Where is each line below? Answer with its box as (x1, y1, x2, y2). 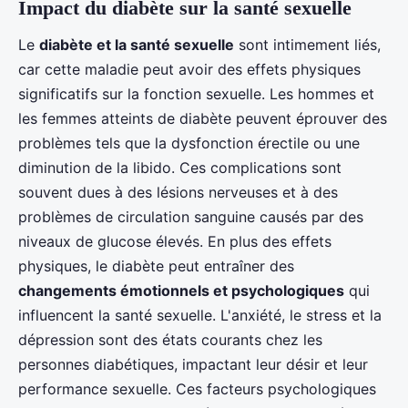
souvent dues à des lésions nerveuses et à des (18, 182, 338, 201)
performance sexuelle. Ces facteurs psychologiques (18, 379, 376, 398)
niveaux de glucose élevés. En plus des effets (18, 231, 331, 250)
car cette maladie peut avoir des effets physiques (18, 59, 361, 78)
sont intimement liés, (234, 35, 381, 54)
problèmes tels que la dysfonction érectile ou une (18, 133, 360, 152)
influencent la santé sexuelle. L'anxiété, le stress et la (18, 305, 382, 324)
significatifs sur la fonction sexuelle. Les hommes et (18, 84, 374, 103)
